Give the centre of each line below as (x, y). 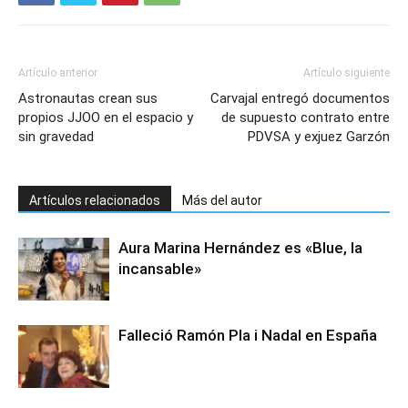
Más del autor (222, 200)
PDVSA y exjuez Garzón (319, 137)
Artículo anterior (58, 73)
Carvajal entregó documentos (300, 98)
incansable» (160, 269)
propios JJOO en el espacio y (106, 117)
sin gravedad (56, 137)
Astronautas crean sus (88, 98)
